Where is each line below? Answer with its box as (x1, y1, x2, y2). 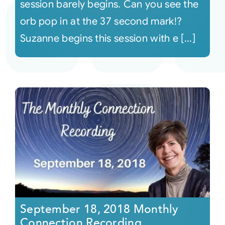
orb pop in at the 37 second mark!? (20, 15, 182, 28)
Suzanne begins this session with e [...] (20, 32, 195, 45)
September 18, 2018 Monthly (20, 201, 179, 217)
